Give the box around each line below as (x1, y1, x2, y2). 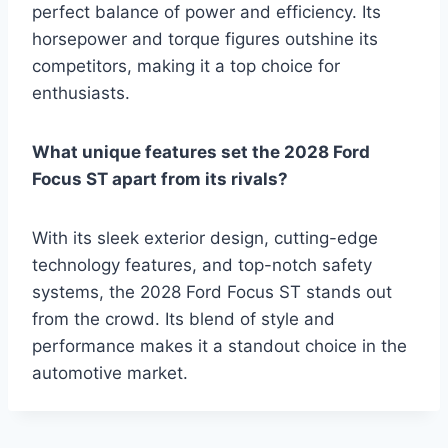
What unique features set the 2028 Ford (32, 142, 370, 163)
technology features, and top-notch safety (32, 255, 372, 276)
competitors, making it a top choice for (32, 56, 340, 77)
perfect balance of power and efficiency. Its (32, 2, 381, 23)
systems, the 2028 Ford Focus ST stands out (32, 282, 392, 303)
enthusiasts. (32, 83, 130, 104)
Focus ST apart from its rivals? (32, 169, 288, 190)
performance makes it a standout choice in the (32, 336, 407, 357)
